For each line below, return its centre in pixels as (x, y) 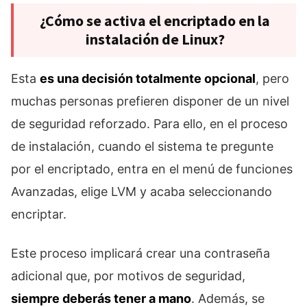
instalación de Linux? (155, 39)
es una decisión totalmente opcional (148, 79)
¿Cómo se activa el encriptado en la (155, 21)
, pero (272, 79)
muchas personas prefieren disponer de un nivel (150, 101)
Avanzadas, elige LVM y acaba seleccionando (142, 192)
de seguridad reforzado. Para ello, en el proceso (149, 124)
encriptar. (39, 214)
